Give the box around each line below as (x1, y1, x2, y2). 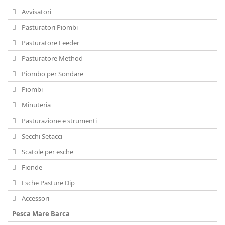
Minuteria (20, 100, 51, 109)
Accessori (20, 194, 49, 203)
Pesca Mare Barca (12, 209, 70, 218)
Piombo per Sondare (20, 69, 83, 78)
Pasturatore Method (20, 54, 83, 63)
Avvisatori (20, 7, 51, 16)
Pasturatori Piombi (20, 23, 78, 32)
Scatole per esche (20, 147, 73, 156)
